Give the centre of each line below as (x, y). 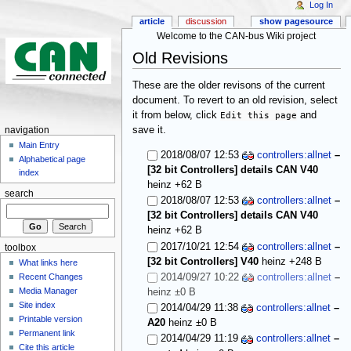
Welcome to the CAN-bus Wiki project (237, 36)
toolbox (20, 247)
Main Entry (40, 145)
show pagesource (296, 22)
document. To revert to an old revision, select (235, 101)
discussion (206, 22)
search (19, 194)
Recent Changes (51, 277)
